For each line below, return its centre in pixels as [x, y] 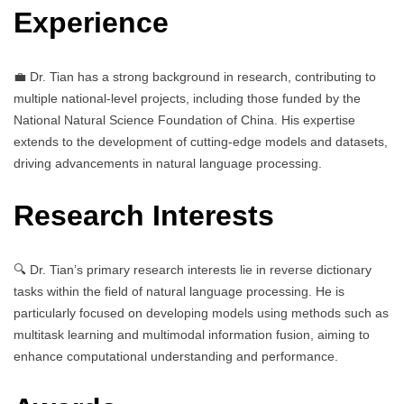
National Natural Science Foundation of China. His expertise [184, 119]
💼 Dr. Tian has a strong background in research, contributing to [195, 76]
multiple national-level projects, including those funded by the [187, 98]
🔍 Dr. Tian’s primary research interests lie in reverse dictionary [193, 269]
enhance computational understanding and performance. [176, 356]
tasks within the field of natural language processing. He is [179, 291]
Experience [91, 23]
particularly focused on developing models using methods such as [201, 312]
